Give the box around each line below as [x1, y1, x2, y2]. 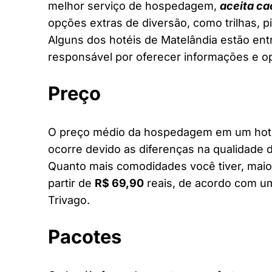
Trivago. [48, 193, 90, 206]
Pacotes [48, 225, 121, 248]
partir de [48, 176, 95, 189]
